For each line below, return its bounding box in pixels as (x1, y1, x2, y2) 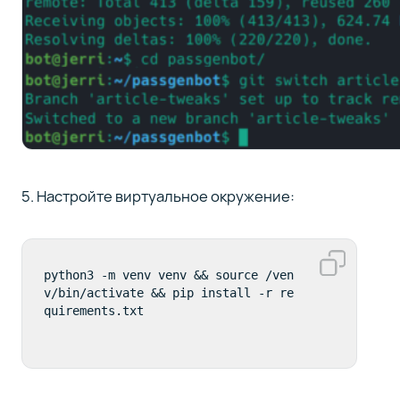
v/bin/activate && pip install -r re (43, 286, 294, 301)
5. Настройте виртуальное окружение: (21, 186, 295, 207)
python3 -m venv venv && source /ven (43, 268, 294, 283)
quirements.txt (43, 304, 144, 319)
